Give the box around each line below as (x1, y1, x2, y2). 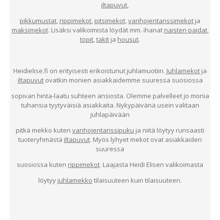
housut (117, 34, 138, 44)
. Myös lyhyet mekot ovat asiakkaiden (90, 135, 202, 144)
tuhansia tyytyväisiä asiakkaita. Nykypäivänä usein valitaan (21, 100, 199, 110)
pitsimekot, (94, 16, 127, 25)
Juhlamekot (166, 66, 200, 75)
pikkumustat (20, 16, 56, 25)
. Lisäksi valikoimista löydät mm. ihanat (48, 25, 164, 34)
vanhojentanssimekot (128, 16, 193, 25)
